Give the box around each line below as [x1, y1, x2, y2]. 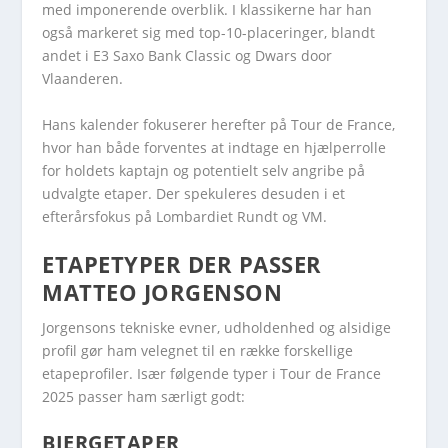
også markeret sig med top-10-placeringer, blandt [42, 23, 376, 43]
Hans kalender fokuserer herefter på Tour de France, [42, 114, 396, 134]
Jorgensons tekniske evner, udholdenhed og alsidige [42, 318, 392, 338]
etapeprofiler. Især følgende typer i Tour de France [42, 364, 382, 384]
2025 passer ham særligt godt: [42, 387, 246, 407]
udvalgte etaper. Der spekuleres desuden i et [42, 183, 346, 203]
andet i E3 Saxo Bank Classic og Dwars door [42, 46, 333, 66]
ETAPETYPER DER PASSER [42, 249, 322, 280]
